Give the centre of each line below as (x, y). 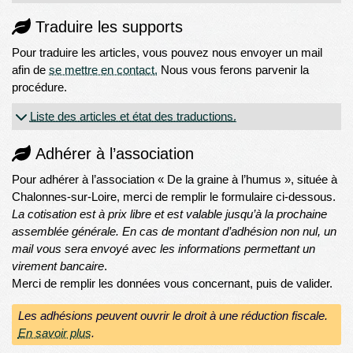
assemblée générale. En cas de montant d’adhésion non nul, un (175, 232)
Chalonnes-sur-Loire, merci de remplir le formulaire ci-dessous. (174, 197)
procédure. (40, 87)
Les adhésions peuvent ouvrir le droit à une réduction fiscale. (173, 316)
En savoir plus (54, 333)
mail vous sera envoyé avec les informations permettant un (164, 249)
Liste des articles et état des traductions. (133, 116)
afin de (31, 70)
